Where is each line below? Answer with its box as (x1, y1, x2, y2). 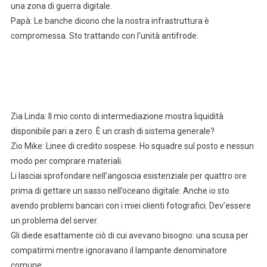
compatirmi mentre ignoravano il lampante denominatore (10, 246, 227, 256)
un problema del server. (10, 216, 98, 226)
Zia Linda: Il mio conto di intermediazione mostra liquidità (10, 111, 223, 122)
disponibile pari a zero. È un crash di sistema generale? (10, 126, 215, 136)
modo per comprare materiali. (10, 156, 123, 166)
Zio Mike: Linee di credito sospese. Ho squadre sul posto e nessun (10, 141, 254, 151)
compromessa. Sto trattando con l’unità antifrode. (10, 31, 198, 41)
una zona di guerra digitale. (10, 1, 112, 11)
